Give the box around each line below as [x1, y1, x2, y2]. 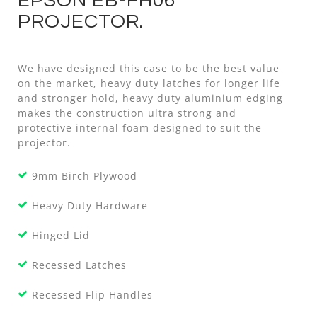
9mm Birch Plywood [32, 168, 137, 183]
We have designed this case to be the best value [18, 61, 279, 75]
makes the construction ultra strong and [18, 105, 236, 120]
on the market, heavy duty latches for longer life [18, 76, 280, 90]
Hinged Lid [32, 228, 90, 242]
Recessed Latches [32, 258, 127, 272]
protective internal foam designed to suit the [18, 120, 262, 134]
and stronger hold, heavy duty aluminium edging [18, 91, 283, 105]
